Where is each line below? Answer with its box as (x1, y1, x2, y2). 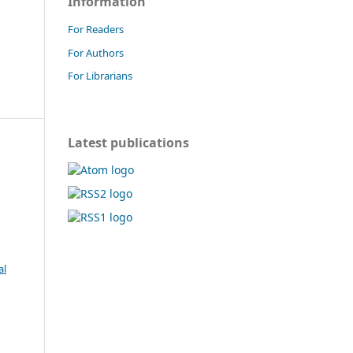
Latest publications (68, 134, 189, 152)
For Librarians (68, 69, 132, 84)
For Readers (68, 21, 124, 36)
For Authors (68, 45, 124, 60)
